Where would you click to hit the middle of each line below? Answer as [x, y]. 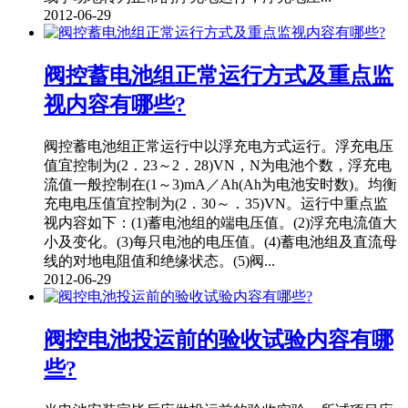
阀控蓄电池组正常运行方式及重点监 [219, 76]
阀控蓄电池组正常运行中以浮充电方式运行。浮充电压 [219, 147]
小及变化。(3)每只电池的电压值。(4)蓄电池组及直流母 [220, 242]
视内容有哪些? [115, 105]
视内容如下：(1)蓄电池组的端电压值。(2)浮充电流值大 [220, 223]
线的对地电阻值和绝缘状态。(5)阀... [159, 261]
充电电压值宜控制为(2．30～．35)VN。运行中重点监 [216, 204]
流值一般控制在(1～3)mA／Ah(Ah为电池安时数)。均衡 [220, 185]
